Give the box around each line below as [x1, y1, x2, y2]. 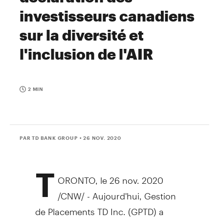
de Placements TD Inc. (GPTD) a [35, 197, 164, 217]
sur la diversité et [20, 26, 144, 44]
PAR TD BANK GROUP [20, 134, 78, 141]
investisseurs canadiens [20, 7, 195, 24]
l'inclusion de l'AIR [20, 45, 153, 63]
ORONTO [58, 166, 95, 186]
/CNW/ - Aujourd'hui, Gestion [58, 182, 176, 201]
